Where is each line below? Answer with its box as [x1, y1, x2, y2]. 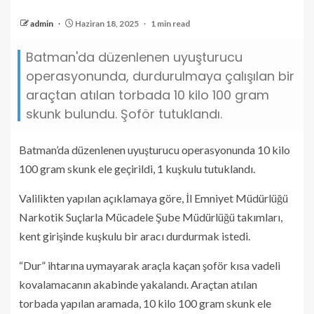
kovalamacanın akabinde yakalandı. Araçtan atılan [19, 278, 257, 291]
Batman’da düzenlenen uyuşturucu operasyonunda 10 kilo [19, 143, 290, 156]
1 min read [151, 18, 190, 29]
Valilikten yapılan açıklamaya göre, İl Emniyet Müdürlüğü [19, 191, 288, 205]
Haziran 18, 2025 [74, 18, 140, 29]
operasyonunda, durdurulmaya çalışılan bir [26, 67, 294, 85]
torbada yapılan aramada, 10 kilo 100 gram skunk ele [19, 296, 271, 310]
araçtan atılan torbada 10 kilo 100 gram [26, 86, 269, 104]
